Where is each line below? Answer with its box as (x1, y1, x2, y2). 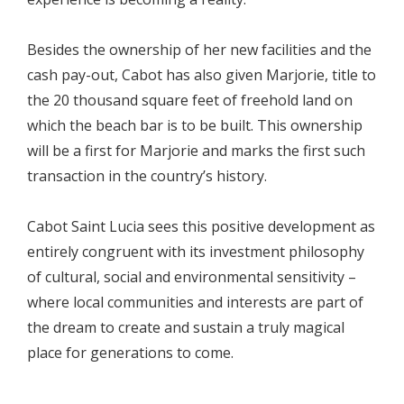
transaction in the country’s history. (27, 166, 267, 187)
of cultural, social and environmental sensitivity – (27, 267, 356, 288)
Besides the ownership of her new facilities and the (27, 40, 372, 60)
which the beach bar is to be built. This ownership (27, 115, 363, 136)
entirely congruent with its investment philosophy (27, 242, 364, 262)
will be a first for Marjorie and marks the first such (27, 141, 365, 161)
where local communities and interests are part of (27, 292, 363, 313)
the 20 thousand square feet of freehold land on (27, 90, 353, 111)
